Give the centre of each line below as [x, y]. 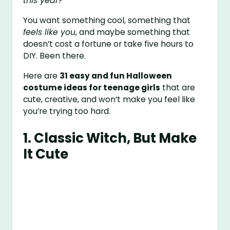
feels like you [50, 32]
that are [178, 87]
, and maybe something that [133, 32]
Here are [42, 75]
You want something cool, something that [107, 21]
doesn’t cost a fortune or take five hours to [109, 44]
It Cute [46, 154]
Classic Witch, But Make [116, 138]
